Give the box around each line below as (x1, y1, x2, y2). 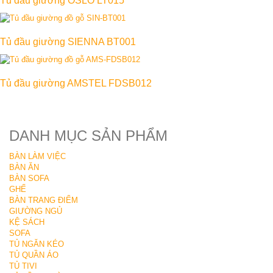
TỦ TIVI (9, 261, 37, 271)
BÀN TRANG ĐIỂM (9, 196, 78, 205)
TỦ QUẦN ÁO (9, 250, 58, 260)
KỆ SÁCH (9, 218, 44, 227)
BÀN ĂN (9, 163, 39, 172)
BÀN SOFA (9, 174, 49, 183)
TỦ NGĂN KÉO (9, 239, 64, 249)
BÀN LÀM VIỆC (9, 152, 66, 161)
